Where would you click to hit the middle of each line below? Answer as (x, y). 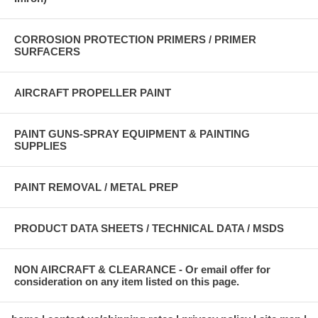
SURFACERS (47, 51)
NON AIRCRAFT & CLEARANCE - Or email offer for (142, 269)
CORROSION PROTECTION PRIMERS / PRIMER (135, 39)
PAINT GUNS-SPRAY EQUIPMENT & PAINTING (132, 133)
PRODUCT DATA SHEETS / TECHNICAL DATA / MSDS (149, 228)
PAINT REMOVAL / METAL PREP (96, 187)
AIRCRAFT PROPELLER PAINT (93, 92)
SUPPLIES (40, 146)
